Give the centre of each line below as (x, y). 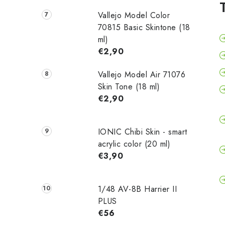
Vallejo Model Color (134, 15)
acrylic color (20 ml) (134, 144)
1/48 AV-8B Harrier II (137, 189)
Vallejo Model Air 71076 (142, 74)
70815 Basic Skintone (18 (144, 27)
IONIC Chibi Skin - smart (142, 132)
